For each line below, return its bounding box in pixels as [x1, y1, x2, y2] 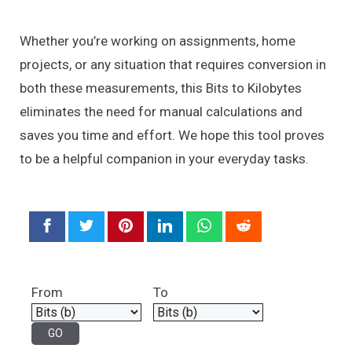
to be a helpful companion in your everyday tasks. [20, 150, 309, 167]
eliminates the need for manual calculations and [20, 103, 302, 119]
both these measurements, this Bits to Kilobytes [20, 79, 302, 96]
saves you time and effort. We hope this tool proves [20, 126, 324, 143]
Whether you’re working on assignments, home [20, 32, 295, 49]
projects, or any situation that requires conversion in [20, 56, 326, 72]
